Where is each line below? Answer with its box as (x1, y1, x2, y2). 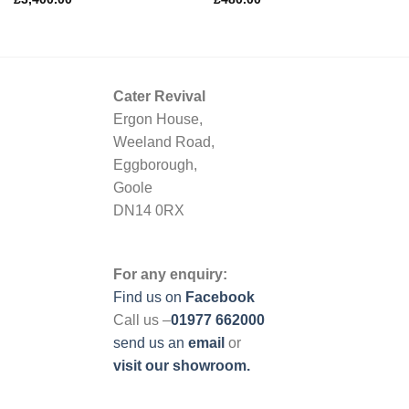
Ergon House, (113, 111, 203, 128)
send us (113, 334, 168, 351)
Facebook (182, 288, 258, 305)
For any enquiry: (113, 266, 227, 282)
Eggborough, (113, 157, 197, 173)
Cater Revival (113, 89, 205, 105)
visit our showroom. (113, 357, 250, 373)
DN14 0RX (113, 203, 184, 219)
